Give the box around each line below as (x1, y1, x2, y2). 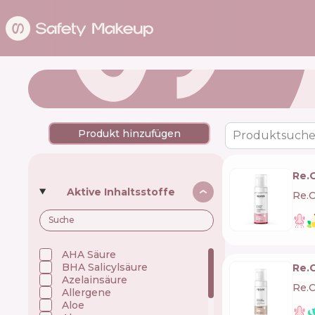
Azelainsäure (62, 273, 128, 286)
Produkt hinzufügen (78, 127, 181, 140)
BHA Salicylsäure (62, 260, 148, 274)
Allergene (62, 285, 112, 299)
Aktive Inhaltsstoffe (67, 185, 176, 198)
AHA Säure (62, 247, 117, 261)
